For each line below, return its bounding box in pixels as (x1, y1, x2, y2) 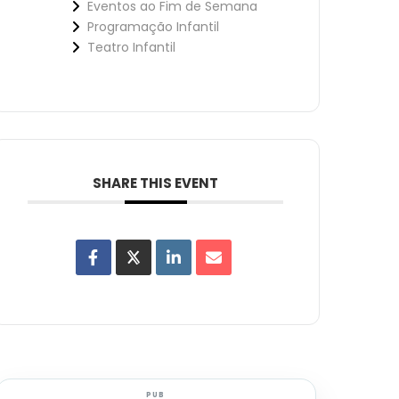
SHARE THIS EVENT (93, 173, 219, 192)
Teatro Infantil (87, 37, 176, 56)
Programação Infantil (87, 17, 220, 36)
